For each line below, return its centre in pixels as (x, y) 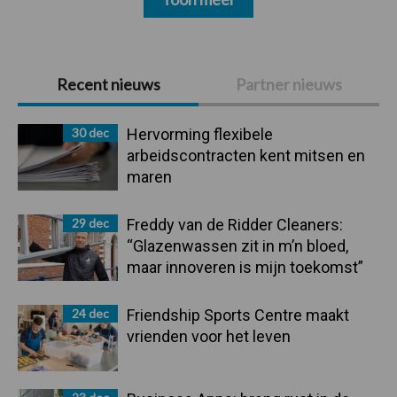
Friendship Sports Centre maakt (238, 315)
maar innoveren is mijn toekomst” (245, 267)
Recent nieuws (108, 84)
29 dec (90, 222)
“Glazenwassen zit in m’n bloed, (237, 245)
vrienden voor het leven (210, 336)
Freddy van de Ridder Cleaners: (235, 224)
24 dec (90, 313)
